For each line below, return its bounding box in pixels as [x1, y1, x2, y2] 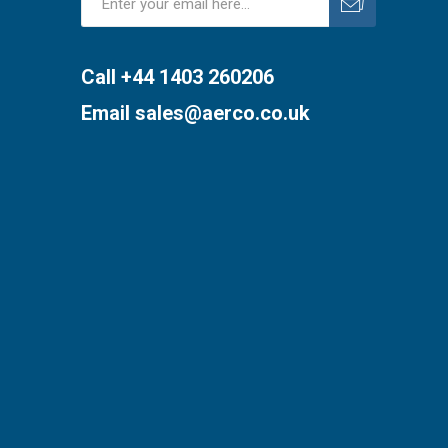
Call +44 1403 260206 [80, 65, 274, 90]
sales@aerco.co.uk [134, 101, 310, 126]
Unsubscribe [190, 27, 259, 42]
